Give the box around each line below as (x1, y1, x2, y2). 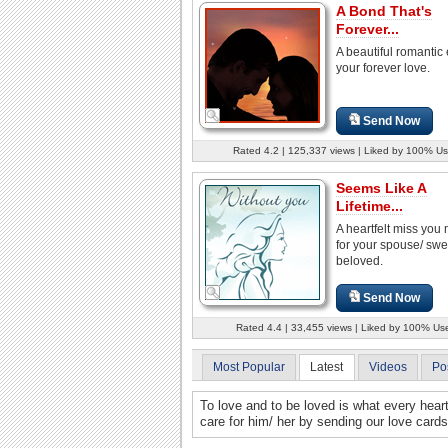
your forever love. (336, 60, 430, 75)
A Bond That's (336, 2, 432, 19)
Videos (368, 359, 407, 374)
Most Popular (213, 359, 285, 374)
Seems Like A (336, 179, 427, 196)
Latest (310, 359, 344, 374)
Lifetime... (336, 197, 403, 214)
